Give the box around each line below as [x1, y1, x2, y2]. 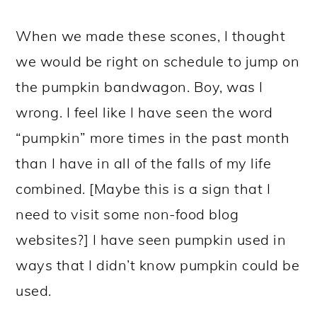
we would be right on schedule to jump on [16, 52, 300, 71]
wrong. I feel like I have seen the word [16, 103, 273, 122]
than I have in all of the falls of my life [16, 154, 272, 173]
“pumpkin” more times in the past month [16, 129, 290, 147]
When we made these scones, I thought [16, 27, 286, 45]
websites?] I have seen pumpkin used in [16, 231, 287, 249]
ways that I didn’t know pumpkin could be [16, 256, 300, 275]
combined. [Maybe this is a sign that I [16, 180, 271, 198]
